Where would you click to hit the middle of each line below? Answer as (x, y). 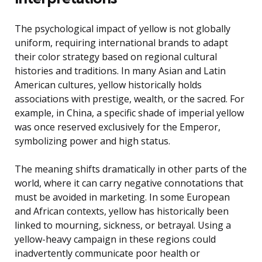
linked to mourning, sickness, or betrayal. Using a (123, 225)
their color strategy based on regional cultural (116, 57)
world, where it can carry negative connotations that (129, 183)
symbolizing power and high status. (92, 141)
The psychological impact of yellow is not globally (123, 29)
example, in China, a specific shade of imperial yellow (129, 113)
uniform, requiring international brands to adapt (121, 43)
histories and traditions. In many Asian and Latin (120, 71)
